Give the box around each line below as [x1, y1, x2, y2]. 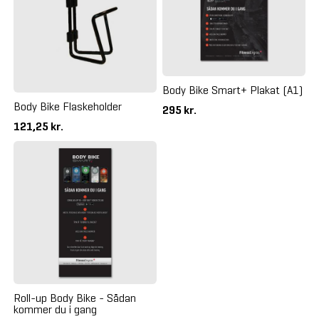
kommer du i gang [13, 303, 97, 316]
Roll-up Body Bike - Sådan [13, 291, 136, 305]
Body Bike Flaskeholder [13, 99, 122, 113]
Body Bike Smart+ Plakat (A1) [162, 83, 303, 98]
